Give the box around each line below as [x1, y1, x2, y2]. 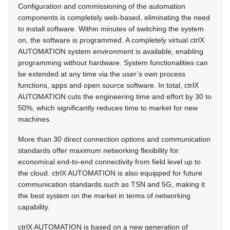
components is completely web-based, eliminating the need [18, 13, 210, 22]
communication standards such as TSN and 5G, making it [18, 180, 205, 189]
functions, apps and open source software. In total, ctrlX [18, 81, 199, 90]
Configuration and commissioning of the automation [18, 2, 185, 11]
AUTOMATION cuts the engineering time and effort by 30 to [18, 92, 212, 101]
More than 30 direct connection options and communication [18, 135, 210, 144]
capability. [18, 203, 50, 212]
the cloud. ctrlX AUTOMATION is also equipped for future [18, 169, 202, 178]
